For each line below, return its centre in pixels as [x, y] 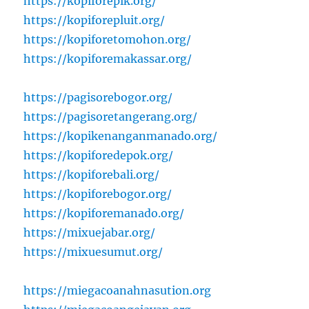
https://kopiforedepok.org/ [99, 156]
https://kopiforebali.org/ [92, 175]
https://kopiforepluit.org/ [94, 20]
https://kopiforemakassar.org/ [108, 59]
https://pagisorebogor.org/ [98, 98]
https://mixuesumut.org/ [93, 252]
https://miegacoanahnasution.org [118, 291]
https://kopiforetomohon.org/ [108, 40]
